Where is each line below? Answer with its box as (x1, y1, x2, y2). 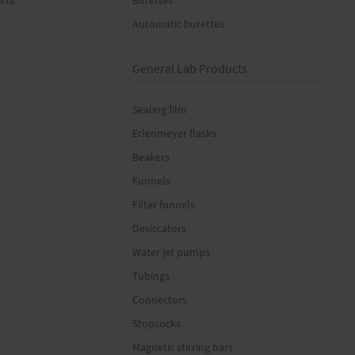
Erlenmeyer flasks (132, 126, 217, 140)
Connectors (132, 292, 188, 307)
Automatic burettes (132, 17, 225, 31)
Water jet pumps (132, 245, 211, 259)
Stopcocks (132, 316, 181, 330)
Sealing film (132, 102, 188, 116)
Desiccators (132, 221, 187, 235)
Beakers (132, 150, 170, 164)
